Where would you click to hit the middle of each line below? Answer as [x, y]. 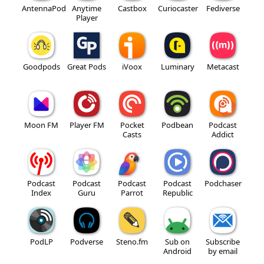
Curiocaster [178, 8]
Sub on [177, 241]
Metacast [223, 66]
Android [177, 251]
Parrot [132, 192]
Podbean [177, 125]
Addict [223, 134]
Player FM [87, 125]
